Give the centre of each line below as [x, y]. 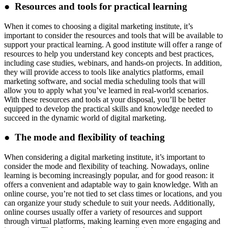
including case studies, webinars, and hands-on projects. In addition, [113, 63]
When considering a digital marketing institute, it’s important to [105, 157]
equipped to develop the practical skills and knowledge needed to [108, 108]
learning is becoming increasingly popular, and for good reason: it [109, 176]
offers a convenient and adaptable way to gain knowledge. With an [111, 185]
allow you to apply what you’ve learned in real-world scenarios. [106, 90]
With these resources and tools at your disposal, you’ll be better [105, 99]
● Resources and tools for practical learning [96, 6]
